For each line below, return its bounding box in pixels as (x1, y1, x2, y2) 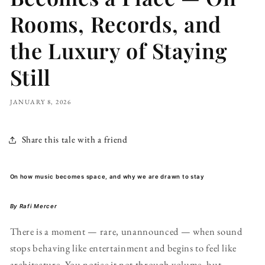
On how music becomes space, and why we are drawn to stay (9, 173, 205, 180)
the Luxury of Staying (9, 36, 228, 65)
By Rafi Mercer (9, 202, 57, 209)
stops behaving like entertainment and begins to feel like (9, 241, 237, 254)
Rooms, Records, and (9, 9, 222, 38)
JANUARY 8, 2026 (9, 98, 71, 106)
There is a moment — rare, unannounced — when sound (9, 224, 243, 238)
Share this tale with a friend (21, 133, 128, 146)
